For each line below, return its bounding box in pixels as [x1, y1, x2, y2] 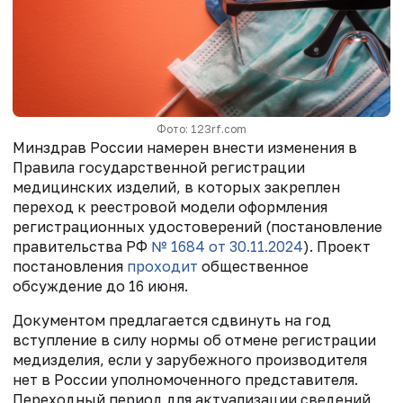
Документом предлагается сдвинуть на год [13, 310, 331, 329]
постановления [13, 256, 127, 275]
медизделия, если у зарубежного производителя [13, 350, 367, 369]
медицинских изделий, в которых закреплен [13, 177, 340, 196]
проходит [127, 256, 198, 275]
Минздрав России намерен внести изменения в [13, 138, 357, 157]
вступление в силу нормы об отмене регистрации [13, 330, 376, 349]
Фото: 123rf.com [157, 121, 246, 136]
